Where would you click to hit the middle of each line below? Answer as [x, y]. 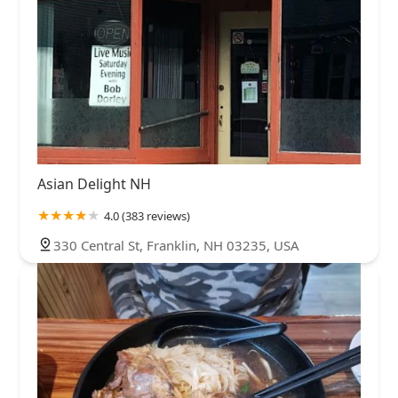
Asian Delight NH [94, 184]
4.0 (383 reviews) [147, 216]
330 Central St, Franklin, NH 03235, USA [176, 246]
